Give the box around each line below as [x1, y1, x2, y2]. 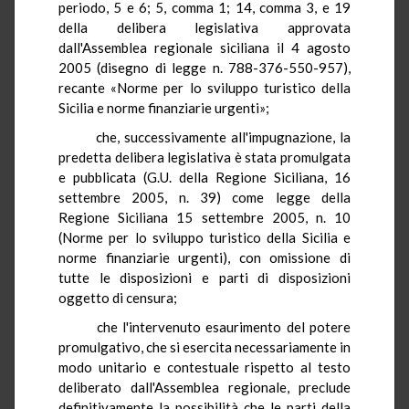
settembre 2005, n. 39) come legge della [58, 188, 351, 205]
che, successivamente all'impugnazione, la [77, 128, 351, 145]
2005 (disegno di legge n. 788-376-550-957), [58, 58, 351, 76]
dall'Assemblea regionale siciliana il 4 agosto [58, 38, 351, 56]
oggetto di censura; [58, 288, 177, 306]
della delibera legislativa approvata [58, 18, 351, 36]
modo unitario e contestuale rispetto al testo [58, 358, 351, 375]
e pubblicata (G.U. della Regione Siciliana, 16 [58, 168, 351, 185]
